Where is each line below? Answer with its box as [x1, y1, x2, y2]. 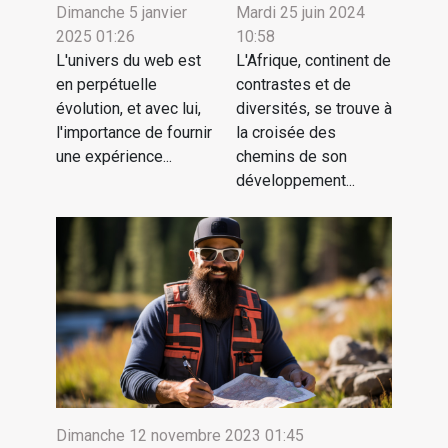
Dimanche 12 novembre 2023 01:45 [56, 426, 304, 446]
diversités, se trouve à [236, 98, 392, 118]
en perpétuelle [56, 74, 157, 94]
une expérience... [56, 146, 172, 166]
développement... [236, 170, 355, 190]
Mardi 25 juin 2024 [236, 2, 365, 22]
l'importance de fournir [56, 122, 212, 142]
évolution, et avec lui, [56, 98, 201, 118]
